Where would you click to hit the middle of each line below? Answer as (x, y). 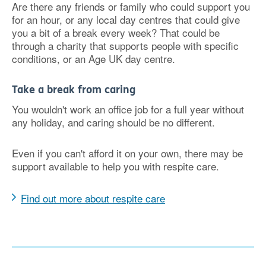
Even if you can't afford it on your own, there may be (127, 153)
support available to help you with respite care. (115, 166)
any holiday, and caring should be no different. (113, 122)
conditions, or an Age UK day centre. (94, 58)
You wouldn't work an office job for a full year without (128, 109)
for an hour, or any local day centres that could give (126, 19)
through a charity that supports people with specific (125, 45)
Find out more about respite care (93, 198)
